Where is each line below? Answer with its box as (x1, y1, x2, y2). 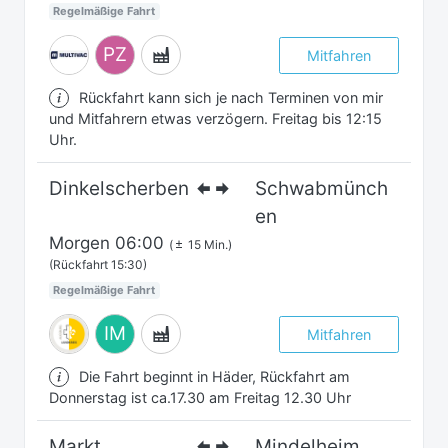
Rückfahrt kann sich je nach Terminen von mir (79, 89, 383, 107)
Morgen (49, 233, 110, 254)
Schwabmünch (255, 177, 389, 201)
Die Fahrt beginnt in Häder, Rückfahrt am (79, 368, 350, 386)
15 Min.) (185, 237, 232, 253)
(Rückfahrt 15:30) (49, 257, 147, 273)
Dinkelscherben (49, 177, 189, 201)
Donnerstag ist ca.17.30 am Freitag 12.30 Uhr (49, 389, 351, 407)
